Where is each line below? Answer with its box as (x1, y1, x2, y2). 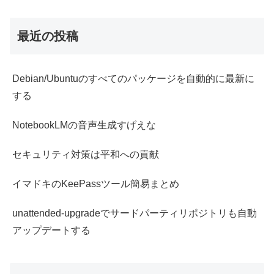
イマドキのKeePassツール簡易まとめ (12, 179, 179, 190)
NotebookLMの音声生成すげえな (12, 120, 156, 131)
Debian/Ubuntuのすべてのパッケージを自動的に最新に (12, 73, 254, 84)
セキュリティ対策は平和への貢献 (12, 149, 159, 160)
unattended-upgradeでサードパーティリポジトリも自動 (12, 208, 257, 219)
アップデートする (12, 225, 91, 236)
